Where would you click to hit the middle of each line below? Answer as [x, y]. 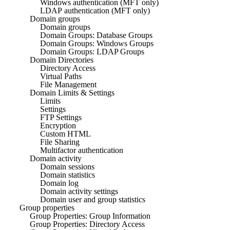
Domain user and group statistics [93, 199]
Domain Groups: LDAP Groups [92, 51]
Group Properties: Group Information [90, 216]
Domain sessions [67, 166]
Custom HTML [65, 133]
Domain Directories [62, 60]
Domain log [59, 183]
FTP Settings [61, 117]
